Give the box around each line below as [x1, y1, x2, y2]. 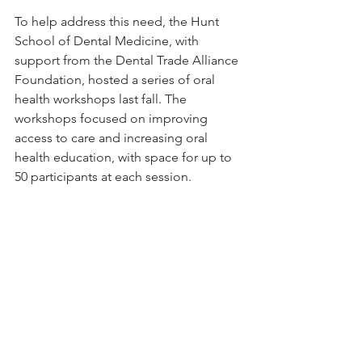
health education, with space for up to [15, 149, 235, 165]
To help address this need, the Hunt [15, 14, 222, 29]
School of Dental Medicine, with [15, 33, 202, 48]
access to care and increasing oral [15, 130, 211, 145]
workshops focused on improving [15, 111, 211, 126]
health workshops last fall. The [15, 91, 190, 107]
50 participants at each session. [15, 169, 192, 184]
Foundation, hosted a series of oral [15, 72, 218, 87]
